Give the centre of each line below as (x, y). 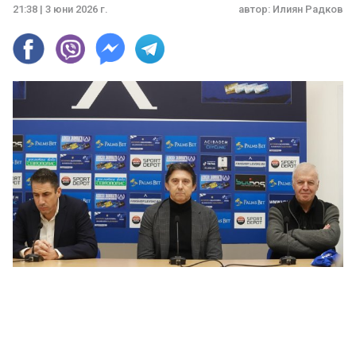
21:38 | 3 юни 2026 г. (60, 9)
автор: (255, 9)
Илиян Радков (308, 9)
